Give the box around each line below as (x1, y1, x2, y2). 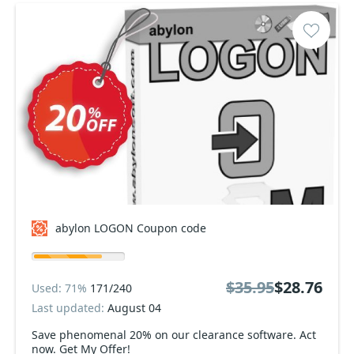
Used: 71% (32, 280, 90, 296)
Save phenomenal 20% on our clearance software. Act (32, 327, 316, 342)
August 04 (107, 300, 161, 315)
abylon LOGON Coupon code (55, 220, 206, 235)
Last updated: (32, 300, 107, 315)
